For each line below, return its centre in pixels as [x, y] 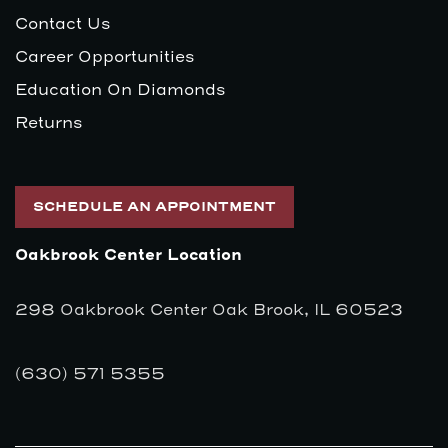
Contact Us [63, 24]
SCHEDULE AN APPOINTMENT [154, 207]
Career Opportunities [105, 57]
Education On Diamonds [120, 90]
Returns [49, 123]
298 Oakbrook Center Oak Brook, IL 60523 [209, 310]
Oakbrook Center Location [128, 256]
